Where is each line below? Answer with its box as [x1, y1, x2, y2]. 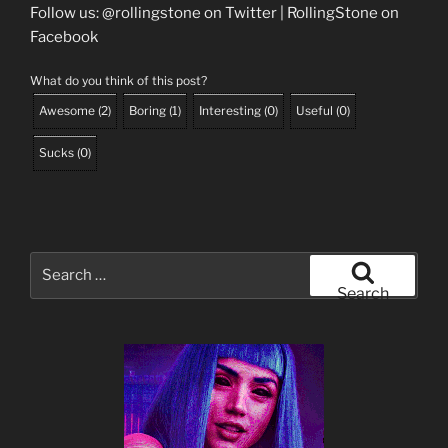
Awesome [39, 103, 95, 119]
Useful [296, 103, 333, 119]
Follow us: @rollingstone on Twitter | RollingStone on [30, 3, 399, 22]
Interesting [199, 103, 261, 119]
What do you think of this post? [30, 73, 207, 89]
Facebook [30, 27, 98, 46]
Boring [129, 103, 166, 119]
